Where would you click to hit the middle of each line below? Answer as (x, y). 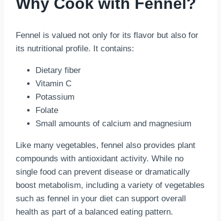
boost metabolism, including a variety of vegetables (110, 185)
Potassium (55, 97)
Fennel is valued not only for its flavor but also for (107, 35)
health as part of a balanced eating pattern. (94, 212)
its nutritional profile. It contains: (75, 48)
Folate (47, 110)
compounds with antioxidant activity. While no (100, 158)
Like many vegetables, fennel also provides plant (106, 145)
